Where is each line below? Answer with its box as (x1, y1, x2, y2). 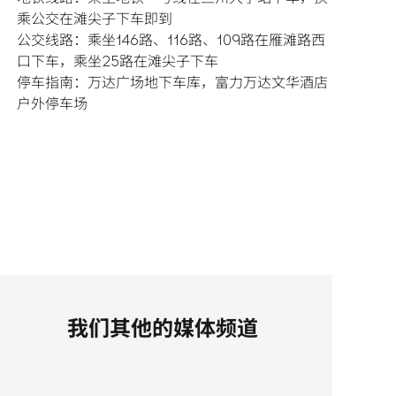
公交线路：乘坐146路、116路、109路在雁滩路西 (17, 34, 325, 49)
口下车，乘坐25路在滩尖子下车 (17, 56, 218, 71)
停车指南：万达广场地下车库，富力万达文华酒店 (17, 77, 328, 92)
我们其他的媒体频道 (66, 320, 258, 342)
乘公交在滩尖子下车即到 (17, 13, 172, 28)
